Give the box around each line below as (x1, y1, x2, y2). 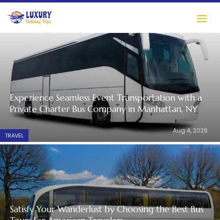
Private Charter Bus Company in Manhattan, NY (10, 103, 197, 114)
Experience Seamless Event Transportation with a (10, 92, 202, 103)
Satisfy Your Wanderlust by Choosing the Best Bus (10, 203, 203, 215)
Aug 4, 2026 (173, 126, 208, 135)
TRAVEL (5, 132, 24, 139)
